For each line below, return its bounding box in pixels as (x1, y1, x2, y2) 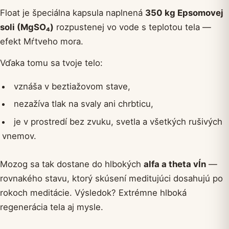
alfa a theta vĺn (144, 158, 206, 169)
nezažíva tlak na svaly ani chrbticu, (13, 99, 153, 109)
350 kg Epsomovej (145, 8, 223, 18)
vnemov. (2, 130, 36, 141)
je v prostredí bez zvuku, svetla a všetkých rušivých (13, 116, 222, 127)
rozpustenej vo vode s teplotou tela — (54, 22, 211, 32)
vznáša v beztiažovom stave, (13, 81, 130, 91)
